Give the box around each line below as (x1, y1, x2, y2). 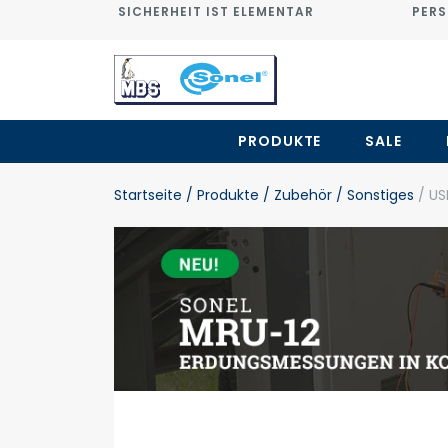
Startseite (114, 185, 182, 205)
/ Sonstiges (332, 185, 414, 205)
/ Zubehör (259, 185, 332, 205)
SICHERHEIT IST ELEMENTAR (118, 3, 314, 20)
